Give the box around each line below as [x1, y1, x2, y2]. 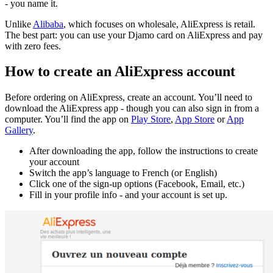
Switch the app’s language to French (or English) [29, 168, 217, 179]
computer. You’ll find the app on [5, 114, 131, 125]
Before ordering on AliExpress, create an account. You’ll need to [5, 92, 252, 103]
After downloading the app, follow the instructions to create [29, 146, 258, 157]
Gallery [5, 125, 33, 136]
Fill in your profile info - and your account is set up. [29, 190, 227, 200]
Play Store [131, 114, 171, 125]
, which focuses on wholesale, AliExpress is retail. [63, 18, 255, 29]
